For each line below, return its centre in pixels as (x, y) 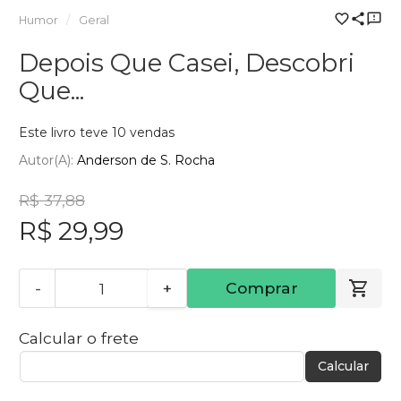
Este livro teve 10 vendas (97, 132)
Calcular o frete (79, 338)
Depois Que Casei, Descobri (187, 62)
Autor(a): (48, 161)
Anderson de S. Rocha (146, 161)
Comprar (261, 288)
